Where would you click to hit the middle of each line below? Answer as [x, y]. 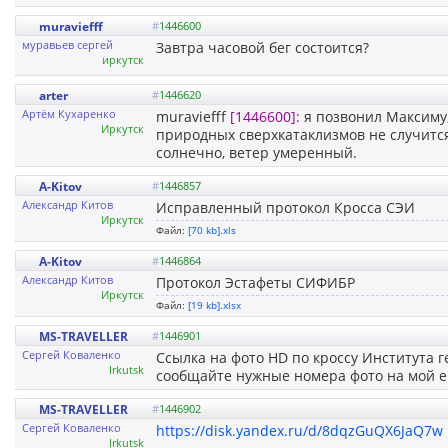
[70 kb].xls [212, 229]
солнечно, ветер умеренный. [256, 152]
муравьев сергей [67, 44]
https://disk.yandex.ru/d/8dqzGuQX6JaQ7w [299, 430]
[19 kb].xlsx [214, 304]
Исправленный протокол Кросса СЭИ [285, 207]
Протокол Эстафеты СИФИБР [255, 282]
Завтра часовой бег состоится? [262, 47]
